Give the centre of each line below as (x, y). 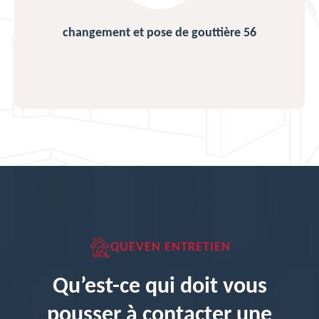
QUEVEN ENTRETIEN (170, 247)
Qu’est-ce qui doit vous (159, 287)
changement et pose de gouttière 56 (159, 33)
